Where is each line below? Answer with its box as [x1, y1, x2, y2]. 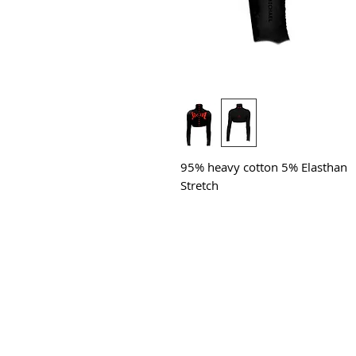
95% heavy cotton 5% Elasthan [180, 159, 350, 175]
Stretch [180, 177, 219, 193]
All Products [164, 277, 273, 304]
